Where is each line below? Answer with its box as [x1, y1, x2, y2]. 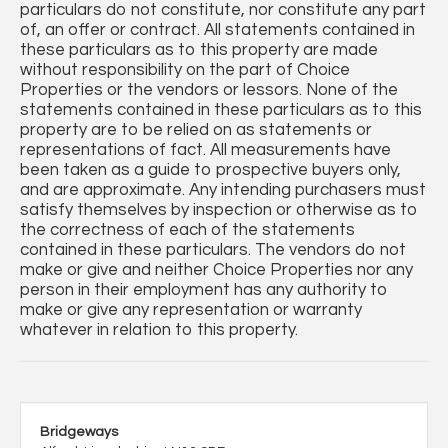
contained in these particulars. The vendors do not [20, 241, 406, 260]
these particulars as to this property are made [20, 41, 378, 60]
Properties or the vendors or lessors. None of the [20, 81, 398, 100]
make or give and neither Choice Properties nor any [20, 261, 413, 280]
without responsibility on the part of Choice [20, 61, 350, 80]
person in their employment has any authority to [20, 281, 388, 300]
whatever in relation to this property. [20, 321, 298, 340]
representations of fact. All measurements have [20, 141, 391, 160]
